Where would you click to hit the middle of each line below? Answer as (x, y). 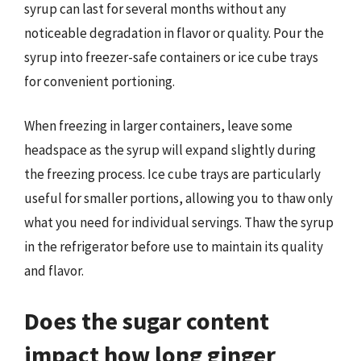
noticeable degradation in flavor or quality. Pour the (174, 33)
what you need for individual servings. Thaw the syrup (179, 222)
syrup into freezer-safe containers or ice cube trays (171, 57)
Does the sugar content (147, 320)
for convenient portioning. (100, 81)
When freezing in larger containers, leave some (158, 126)
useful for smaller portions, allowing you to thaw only (178, 198)
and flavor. (54, 271)
